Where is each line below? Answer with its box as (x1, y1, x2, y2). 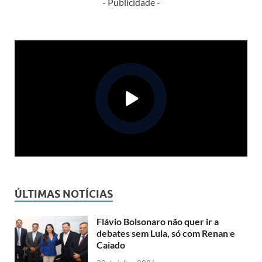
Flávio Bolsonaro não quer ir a (96, 215, 219, 227)
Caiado (96, 239, 125, 250)
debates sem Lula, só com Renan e (96, 227, 235, 239)
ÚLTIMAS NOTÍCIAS (15, 187, 113, 200)
